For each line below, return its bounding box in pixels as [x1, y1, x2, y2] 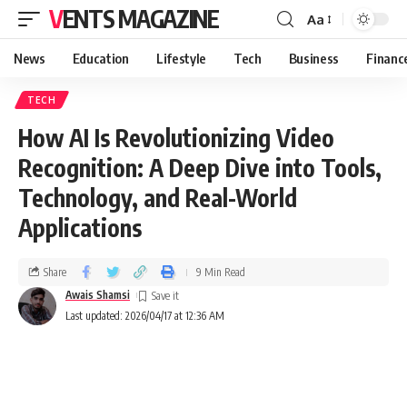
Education [72, 50, 129, 66]
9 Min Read [196, 264, 245, 279]
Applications [18, 213, 142, 243]
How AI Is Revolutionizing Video [18, 123, 334, 153]
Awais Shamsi [65, 288, 130, 302]
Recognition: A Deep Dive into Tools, [18, 153, 382, 183]
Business [288, 50, 340, 66]
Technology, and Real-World [18, 183, 297, 213]
